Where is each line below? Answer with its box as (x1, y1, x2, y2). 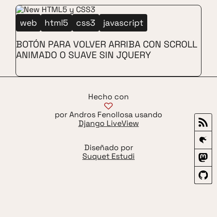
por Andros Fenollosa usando (55, 109, 162, 120)
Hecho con (88, 92, 129, 102)
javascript (103, 17, 143, 29)
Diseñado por (84, 142, 133, 153)
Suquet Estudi (82, 151, 135, 162)
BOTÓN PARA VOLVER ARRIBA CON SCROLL (16, 38, 197, 51)
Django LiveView (78, 118, 139, 129)
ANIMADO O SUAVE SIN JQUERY (16, 49, 151, 62)
